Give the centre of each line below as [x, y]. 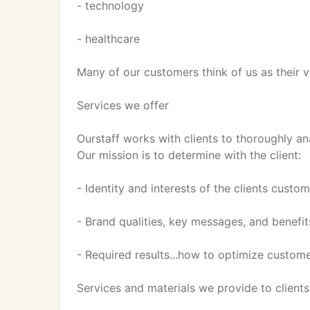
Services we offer [123, 105]
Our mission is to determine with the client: [189, 155]
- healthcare [108, 39]
